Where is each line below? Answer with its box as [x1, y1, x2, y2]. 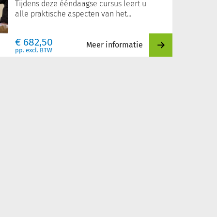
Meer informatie [86, 40, 143, 49]
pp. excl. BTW [15, 46, 52, 54]
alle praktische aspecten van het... [15, 9, 131, 18]
